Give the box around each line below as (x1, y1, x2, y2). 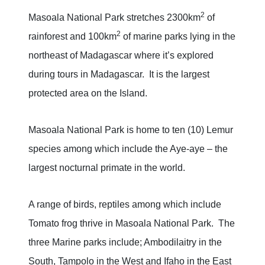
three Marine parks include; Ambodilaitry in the (28, 237, 222, 248)
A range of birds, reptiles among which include (28, 199, 221, 210)
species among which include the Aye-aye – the (28, 144, 228, 154)
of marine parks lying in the (121, 31, 235, 42)
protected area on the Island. (28, 88, 147, 99)
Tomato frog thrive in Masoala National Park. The (28, 218, 235, 229)
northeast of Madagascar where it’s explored (28, 50, 214, 61)
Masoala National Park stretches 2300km (28, 12, 201, 23)
